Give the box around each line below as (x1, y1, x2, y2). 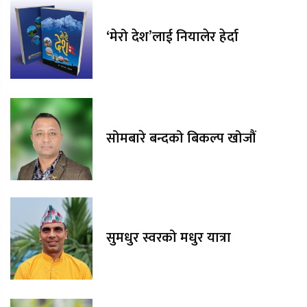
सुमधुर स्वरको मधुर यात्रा (106, 226, 231, 250)
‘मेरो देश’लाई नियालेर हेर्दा (106, 25, 238, 49)
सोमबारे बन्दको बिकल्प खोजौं (106, 127, 256, 151)
